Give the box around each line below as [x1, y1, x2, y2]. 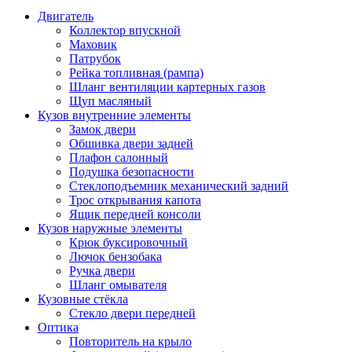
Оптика [38, 320, 79, 334]
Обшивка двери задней [69, 136, 193, 150]
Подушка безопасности [69, 164, 194, 178]
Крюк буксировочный [69, 235, 188, 249]
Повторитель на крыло [69, 334, 192, 348]
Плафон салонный [69, 150, 168, 164]
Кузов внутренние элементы [38, 108, 191, 122]
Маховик [69, 37, 117, 51]
